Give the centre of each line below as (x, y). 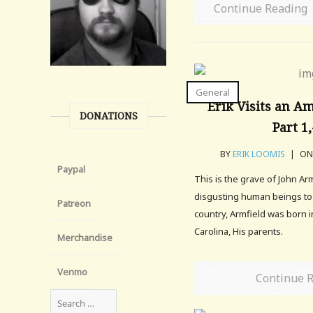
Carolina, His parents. (239, 231)
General (213, 92)
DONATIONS (108, 116)
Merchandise (85, 238)
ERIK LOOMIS (259, 154)
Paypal (71, 169)
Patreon (74, 204)
